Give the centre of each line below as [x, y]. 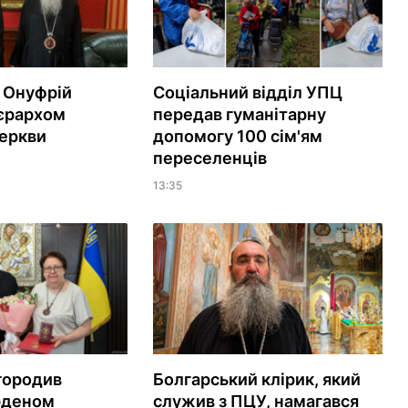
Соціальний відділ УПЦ [247, 93]
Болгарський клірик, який [256, 380]
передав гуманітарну [239, 115]
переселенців [209, 158]
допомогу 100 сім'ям [237, 137]
